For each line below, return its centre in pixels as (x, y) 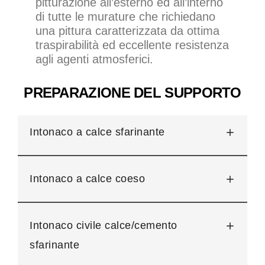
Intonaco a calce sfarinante (97, 132)
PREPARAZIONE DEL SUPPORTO (132, 93)
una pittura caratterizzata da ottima (127, 31)
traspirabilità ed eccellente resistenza (132, 45)
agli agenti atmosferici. (94, 59)
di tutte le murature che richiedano (125, 17)
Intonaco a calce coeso (87, 179)
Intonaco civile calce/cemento (104, 226)
